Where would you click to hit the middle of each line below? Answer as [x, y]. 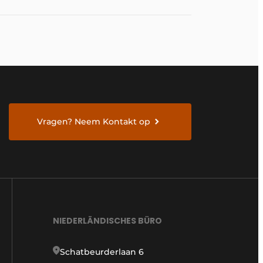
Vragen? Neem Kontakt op [94, 122]
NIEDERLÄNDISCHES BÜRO [107, 221]
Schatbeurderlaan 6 [102, 252]
